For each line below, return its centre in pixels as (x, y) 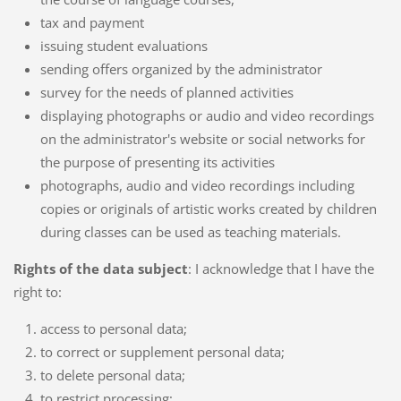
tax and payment (92, 22)
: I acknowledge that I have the (281, 268)
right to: (37, 291)
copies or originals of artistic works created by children (208, 208)
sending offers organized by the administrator (181, 68)
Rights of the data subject (100, 268)
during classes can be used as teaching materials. (190, 231)
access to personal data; (113, 328)
